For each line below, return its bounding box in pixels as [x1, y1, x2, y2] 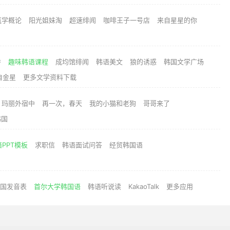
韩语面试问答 [62, 141, 102, 149]
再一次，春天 [42, 99, 82, 107]
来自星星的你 [157, 16, 197, 24]
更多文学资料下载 [23, 73, 76, 81]
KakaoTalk [128, 182, 159, 190]
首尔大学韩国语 [34, 182, 81, 190]
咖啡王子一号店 [103, 16, 150, 24]
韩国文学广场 [164, 57, 204, 66]
